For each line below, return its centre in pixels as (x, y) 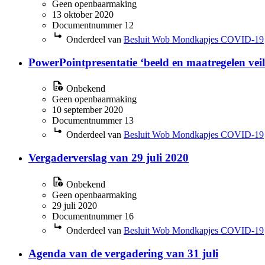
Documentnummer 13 (93, 121)
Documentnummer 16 (93, 216)
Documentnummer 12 (93, 25)
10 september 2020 (88, 110)
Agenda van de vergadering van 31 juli (123, 253)
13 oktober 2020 (83, 14)
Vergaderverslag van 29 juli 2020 (109, 158)
